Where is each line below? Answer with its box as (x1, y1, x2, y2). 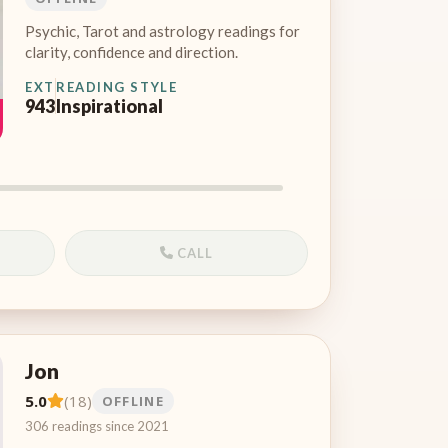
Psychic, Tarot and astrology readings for (25, 21, 300, 40)
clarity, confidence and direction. (25, 42, 238, 61)
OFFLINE (101, 391, 164, 410)
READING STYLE (56, 78, 178, 95)
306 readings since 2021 (25, 417, 169, 434)
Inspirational (56, 94, 163, 117)
